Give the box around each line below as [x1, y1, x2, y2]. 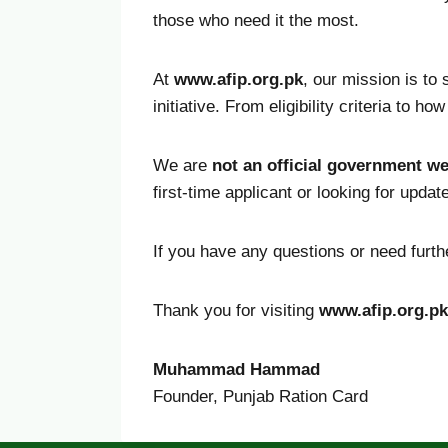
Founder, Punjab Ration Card [153, 387, 368, 406]
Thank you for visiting [153, 301, 319, 320]
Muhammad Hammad [153, 360, 320, 379]
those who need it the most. [153, 11, 359, 30]
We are [153, 156, 212, 175]
